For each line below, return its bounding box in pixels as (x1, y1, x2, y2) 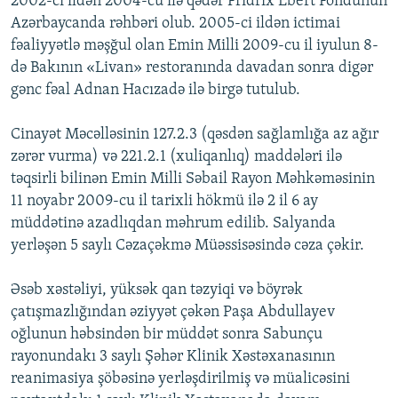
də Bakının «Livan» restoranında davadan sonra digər (11, 60, 373, 77)
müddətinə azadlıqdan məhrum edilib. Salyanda (11, 215, 336, 233)
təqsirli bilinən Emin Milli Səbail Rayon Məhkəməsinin (11, 171, 375, 188)
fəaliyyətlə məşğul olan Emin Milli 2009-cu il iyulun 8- (11, 37, 378, 55)
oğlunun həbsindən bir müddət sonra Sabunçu (11, 326, 322, 344)
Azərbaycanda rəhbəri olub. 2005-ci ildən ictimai (11, 15, 340, 33)
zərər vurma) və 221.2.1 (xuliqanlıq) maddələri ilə (11, 148, 342, 166)
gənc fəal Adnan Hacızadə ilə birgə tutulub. (11, 82, 300, 99)
